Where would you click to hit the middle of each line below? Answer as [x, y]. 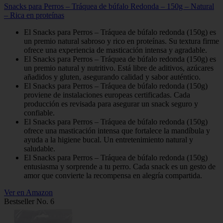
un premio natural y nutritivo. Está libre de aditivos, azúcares [119, 68]
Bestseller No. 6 [29, 201]
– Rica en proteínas [34, 15]
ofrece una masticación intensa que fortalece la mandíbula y [117, 130]
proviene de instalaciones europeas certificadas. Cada [107, 95]
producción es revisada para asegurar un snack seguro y [111, 104]
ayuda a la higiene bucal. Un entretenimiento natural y [109, 139]
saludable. [40, 148]
